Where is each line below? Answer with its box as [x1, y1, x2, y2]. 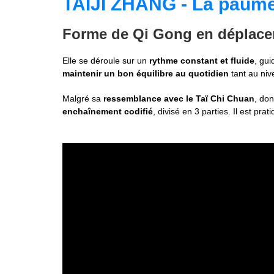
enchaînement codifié [62, 106, 153, 116]
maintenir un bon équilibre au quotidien [62, 68, 231, 78]
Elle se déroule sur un [62, 55, 149, 65]
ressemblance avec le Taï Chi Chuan [103, 93, 254, 103]
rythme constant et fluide [149, 55, 254, 65]
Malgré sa [62, 93, 103, 103]
